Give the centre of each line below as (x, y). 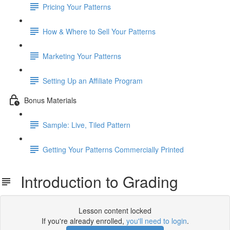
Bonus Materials (50, 100)
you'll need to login (156, 221)
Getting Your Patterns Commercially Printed (113, 149)
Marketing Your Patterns (82, 56)
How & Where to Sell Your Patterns (99, 31)
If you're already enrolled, (84, 221)
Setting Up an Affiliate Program (93, 80)
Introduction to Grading (95, 181)
